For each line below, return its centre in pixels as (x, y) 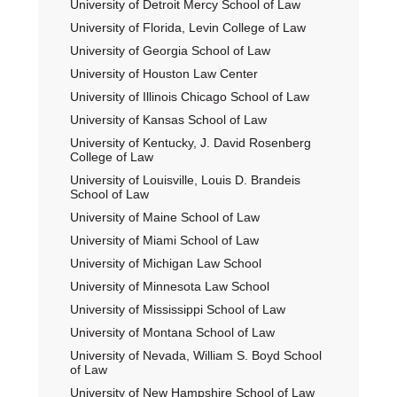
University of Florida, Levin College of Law (187, 27)
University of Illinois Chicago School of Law (189, 97)
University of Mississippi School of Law (177, 309)
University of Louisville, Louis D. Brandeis (185, 180)
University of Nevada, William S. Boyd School (195, 355)
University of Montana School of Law (172, 332)
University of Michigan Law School (165, 263)
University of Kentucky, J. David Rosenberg (190, 143)
